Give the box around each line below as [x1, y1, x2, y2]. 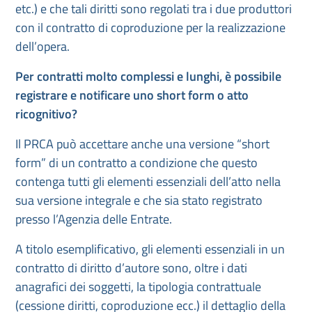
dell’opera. [15, 37, 70, 56]
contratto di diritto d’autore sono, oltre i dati [15, 258, 247, 277]
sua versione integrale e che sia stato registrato [15, 191, 263, 210]
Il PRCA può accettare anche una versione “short [15, 134, 270, 153]
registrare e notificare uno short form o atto [15, 86, 249, 104]
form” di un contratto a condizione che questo [15, 153, 258, 172]
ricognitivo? [15, 104, 77, 123]
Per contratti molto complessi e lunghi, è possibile [15, 67, 281, 86]
